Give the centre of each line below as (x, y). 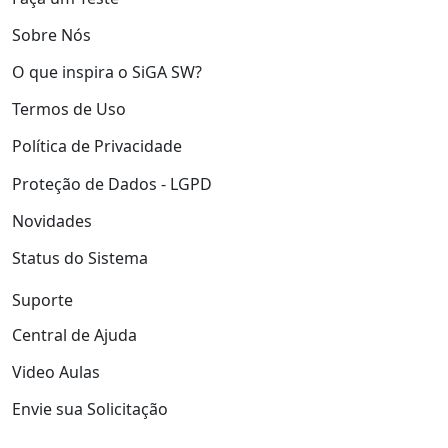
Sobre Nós (51, 34)
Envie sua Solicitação (90, 409)
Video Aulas (56, 372)
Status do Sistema (80, 257)
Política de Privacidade (97, 146)
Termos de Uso (69, 109)
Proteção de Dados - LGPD (112, 183)
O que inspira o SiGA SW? (107, 71)
